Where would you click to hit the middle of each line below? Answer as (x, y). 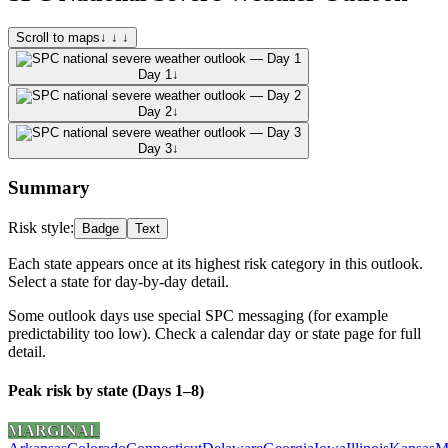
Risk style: (41, 228)
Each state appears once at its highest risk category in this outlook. (215, 264)
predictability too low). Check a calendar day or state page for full (214, 334)
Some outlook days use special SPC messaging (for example (198, 316)
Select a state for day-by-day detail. (118, 282)
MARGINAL (54, 430)
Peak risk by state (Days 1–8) (106, 391)
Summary (49, 188)
